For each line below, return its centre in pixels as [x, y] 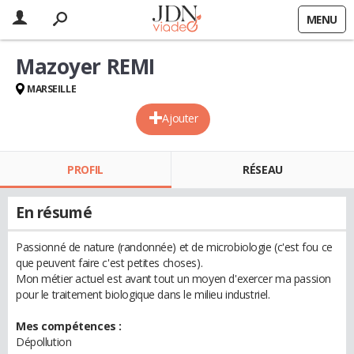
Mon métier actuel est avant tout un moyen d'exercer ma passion [173, 279]
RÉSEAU [263, 169]
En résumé [54, 213]
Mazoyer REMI [85, 66]
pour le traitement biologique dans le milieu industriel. [143, 294]
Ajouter [180, 118]
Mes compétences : [69, 326]
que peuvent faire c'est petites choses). [109, 263]
